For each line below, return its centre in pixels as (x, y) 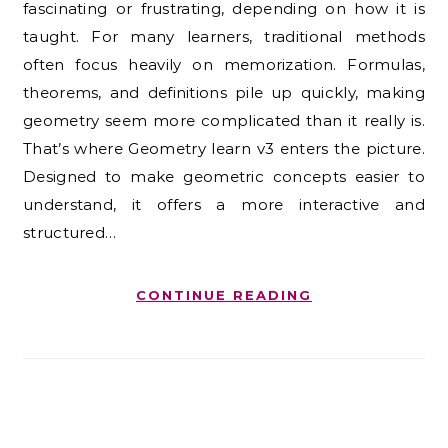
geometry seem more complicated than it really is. (224, 120)
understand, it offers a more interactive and (224, 204)
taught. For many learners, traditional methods (224, 36)
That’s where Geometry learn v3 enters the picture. (224, 148)
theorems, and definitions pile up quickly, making (224, 92)
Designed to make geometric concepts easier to (224, 176)
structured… (70, 232)
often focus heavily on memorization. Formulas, (224, 64)
